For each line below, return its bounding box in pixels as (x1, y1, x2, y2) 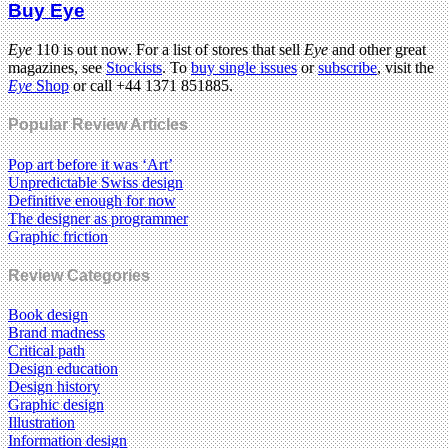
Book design (8, 306, 88, 324)
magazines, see (8, 59, 106, 77)
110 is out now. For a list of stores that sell (32, 41, 304, 59)
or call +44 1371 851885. (69, 77, 233, 95)
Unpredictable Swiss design (8, 173, 183, 191)
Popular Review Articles (8, 116, 188, 134)
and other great (332, 41, 426, 59)
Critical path (8, 342, 85, 360)
